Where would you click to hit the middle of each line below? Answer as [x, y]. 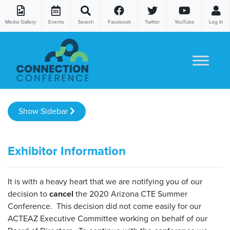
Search [86, 22]
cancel [61, 194]
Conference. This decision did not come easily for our [104, 206]
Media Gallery [21, 22]
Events [56, 22]
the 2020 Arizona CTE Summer [130, 194]
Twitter [152, 22]
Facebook [119, 22]
